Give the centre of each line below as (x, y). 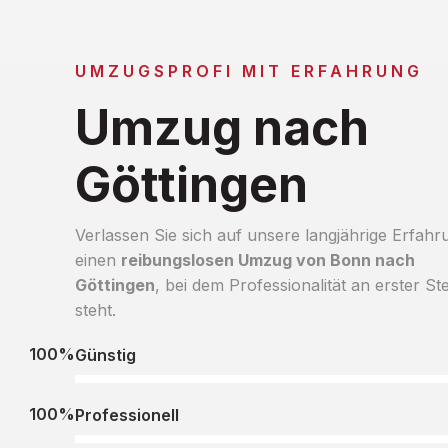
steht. (95, 309)
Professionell (126, 414)
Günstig (105, 354)
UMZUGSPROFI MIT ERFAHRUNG (248, 70)
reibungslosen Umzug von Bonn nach (267, 259)
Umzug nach (221, 127)
